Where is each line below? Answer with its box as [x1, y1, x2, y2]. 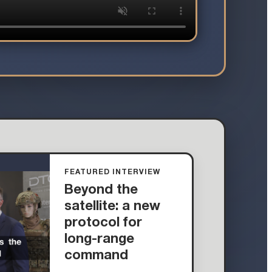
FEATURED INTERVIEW [64, 169, 160, 176]
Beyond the [64, 184, 138, 197]
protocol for [64, 217, 143, 229]
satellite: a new [64, 200, 161, 213]
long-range [64, 233, 135, 246]
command [64, 250, 129, 262]
